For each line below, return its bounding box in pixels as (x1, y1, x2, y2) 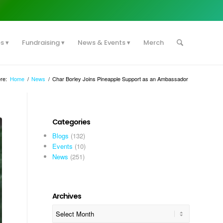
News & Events (77, 38, 125, 47)
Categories (52, 117, 91, 127)
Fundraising (21, 38, 60, 47)
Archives (52, 191, 82, 201)
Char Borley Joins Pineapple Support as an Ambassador (52, 75, 188, 83)
